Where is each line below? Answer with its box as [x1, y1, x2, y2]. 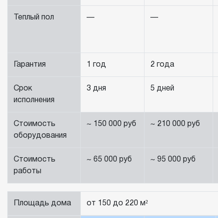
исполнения [14, 97, 54, 104]
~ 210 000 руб [150, 121, 200, 128]
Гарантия [14, 61, 46, 69]
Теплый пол [14, 14, 54, 21]
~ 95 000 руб [150, 156, 196, 163]
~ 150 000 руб [87, 121, 136, 128]
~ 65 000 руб [87, 156, 132, 163]
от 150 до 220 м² [87, 200, 148, 207]
